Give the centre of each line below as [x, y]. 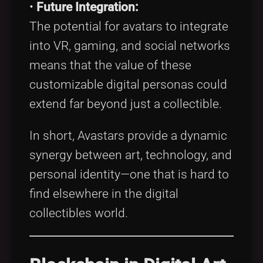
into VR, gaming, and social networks [130, 45]
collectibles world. [79, 213]
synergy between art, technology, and [131, 155]
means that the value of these [110, 65]
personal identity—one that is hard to [129, 174]
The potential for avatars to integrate [129, 26]
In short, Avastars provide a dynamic [128, 135]
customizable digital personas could [128, 84]
